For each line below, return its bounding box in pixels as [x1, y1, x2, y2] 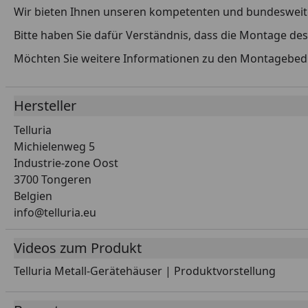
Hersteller [14, 96, 76, 115]
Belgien [14, 188, 52, 203]
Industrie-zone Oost [14, 155, 118, 170]
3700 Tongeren [14, 172, 91, 187]
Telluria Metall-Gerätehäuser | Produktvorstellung [14, 263, 276, 278]
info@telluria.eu [14, 205, 96, 220]
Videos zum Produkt [14, 239, 142, 257]
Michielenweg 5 [14, 139, 95, 154]
